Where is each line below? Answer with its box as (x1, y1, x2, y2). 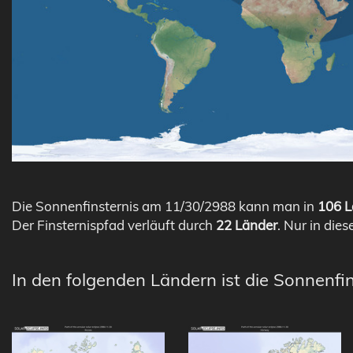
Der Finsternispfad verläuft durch (12, 216, 216, 233)
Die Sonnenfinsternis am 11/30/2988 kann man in (12, 197, 318, 214)
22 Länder (216, 216, 277, 233)
